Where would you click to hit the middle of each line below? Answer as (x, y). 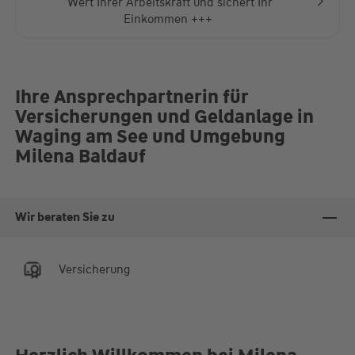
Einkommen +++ (170, 19)
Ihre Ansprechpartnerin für (131, 97)
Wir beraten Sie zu (65, 218)
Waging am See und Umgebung (150, 136)
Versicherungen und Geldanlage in (164, 116)
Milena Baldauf (80, 156)
